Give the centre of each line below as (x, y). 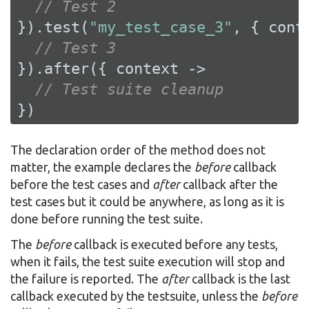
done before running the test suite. (107, 218)
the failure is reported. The (86, 279)
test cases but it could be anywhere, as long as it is (147, 201)
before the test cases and (81, 184)
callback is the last (240, 279)
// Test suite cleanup (129, 89)
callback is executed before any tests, (175, 244)
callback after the (229, 184)
